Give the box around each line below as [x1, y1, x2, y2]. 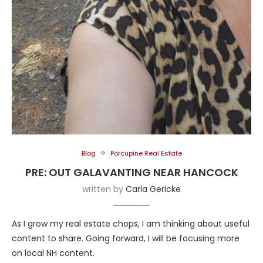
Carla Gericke [126, 183, 181, 195]
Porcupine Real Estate [110, 148, 182, 158]
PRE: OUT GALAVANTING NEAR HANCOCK [25, 164, 238, 180]
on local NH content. [12, 247, 95, 259]
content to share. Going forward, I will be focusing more [12, 232, 240, 244]
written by [82, 183, 126, 195]
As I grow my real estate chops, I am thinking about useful [12, 217, 249, 230]
